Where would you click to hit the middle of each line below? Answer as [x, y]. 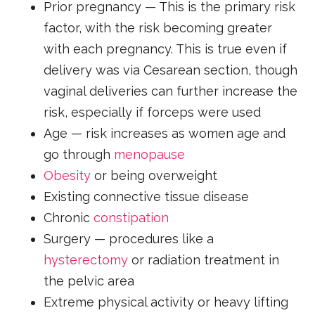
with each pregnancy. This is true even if [166, 49]
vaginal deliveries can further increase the [171, 91]
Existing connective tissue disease [147, 196]
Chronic [69, 217]
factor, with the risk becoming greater [158, 27]
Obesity [67, 175]
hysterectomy [86, 259]
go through [79, 154]
